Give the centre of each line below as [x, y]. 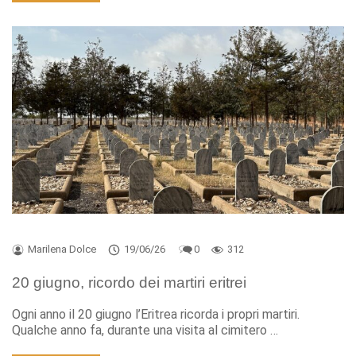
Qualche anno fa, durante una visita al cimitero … [145, 331]
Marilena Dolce [62, 250]
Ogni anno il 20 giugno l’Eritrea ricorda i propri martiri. [156, 315]
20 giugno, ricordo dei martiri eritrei [129, 282]
